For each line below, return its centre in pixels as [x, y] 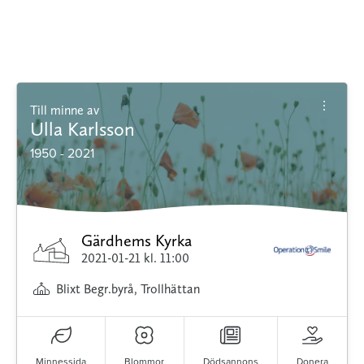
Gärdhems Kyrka [137, 240]
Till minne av [68, 110]
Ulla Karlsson [82, 128]
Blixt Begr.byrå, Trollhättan [128, 288]
